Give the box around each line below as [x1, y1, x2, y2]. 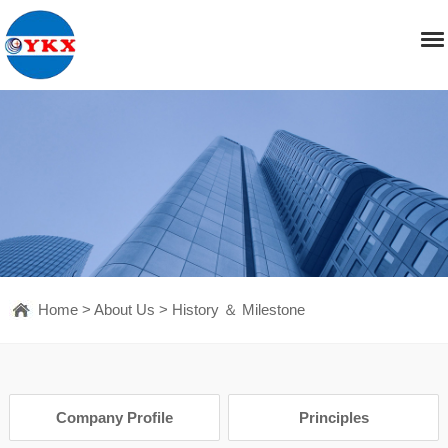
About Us [93, 300, 155, 318]
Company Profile [55, 408, 173, 426]
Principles [298, 408, 369, 426]
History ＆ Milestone [171, 300, 305, 318]
